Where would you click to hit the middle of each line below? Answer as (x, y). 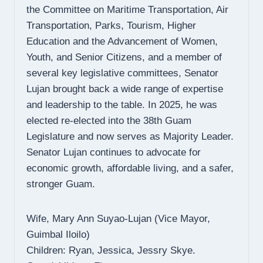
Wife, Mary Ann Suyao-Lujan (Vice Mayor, (118, 219)
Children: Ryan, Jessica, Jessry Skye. (111, 251)
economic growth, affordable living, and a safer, (130, 168)
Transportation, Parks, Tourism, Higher (111, 26)
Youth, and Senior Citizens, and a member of (124, 58)
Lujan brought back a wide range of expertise (125, 89)
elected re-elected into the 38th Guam (109, 121)
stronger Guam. (61, 184)
